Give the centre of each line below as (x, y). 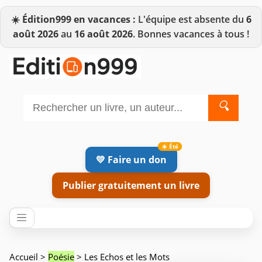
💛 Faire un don (131, 159)
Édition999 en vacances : (79, 19)
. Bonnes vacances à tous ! (191, 34)
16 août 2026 (104, 34)
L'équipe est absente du (191, 19)
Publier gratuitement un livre (131, 185)
